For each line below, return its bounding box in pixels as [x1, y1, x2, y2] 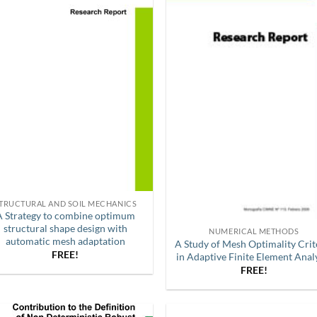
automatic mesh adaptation [5, 235, 125, 248]
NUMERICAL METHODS [209, 226, 299, 236]
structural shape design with [3, 222, 127, 235]
